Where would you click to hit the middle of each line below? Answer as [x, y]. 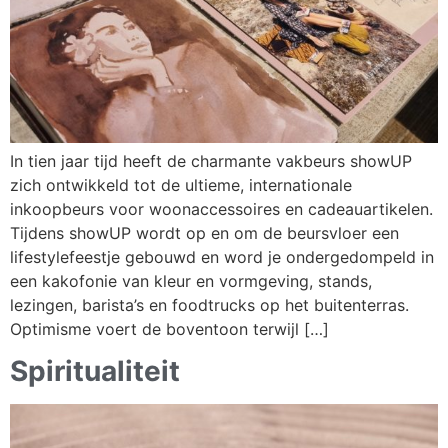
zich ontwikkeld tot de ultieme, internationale [181, 185]
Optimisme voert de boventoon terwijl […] [169, 329]
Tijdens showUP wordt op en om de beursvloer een [204, 233]
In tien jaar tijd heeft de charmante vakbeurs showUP [211, 161]
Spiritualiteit [95, 371]
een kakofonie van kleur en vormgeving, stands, [191, 281]
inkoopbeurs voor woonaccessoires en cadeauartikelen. [221, 209]
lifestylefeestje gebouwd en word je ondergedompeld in [222, 257]
